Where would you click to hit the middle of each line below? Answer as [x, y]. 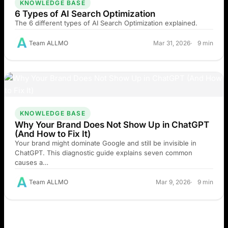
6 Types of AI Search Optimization [85, 14]
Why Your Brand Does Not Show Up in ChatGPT [112, 124]
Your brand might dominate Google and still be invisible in [106, 143]
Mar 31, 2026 [172, 43]
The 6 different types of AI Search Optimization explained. [106, 23]
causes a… [32, 162]
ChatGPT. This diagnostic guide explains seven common [104, 152]
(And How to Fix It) [53, 134]
